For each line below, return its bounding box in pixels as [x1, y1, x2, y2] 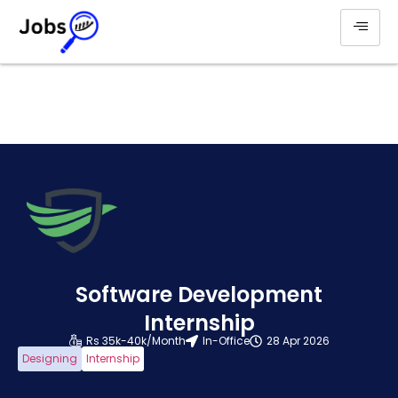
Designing [22, 350, 77, 366]
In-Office [202, 332, 250, 348]
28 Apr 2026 [266, 332, 330, 348]
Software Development [76, 279, 322, 309]
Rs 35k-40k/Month [85, 332, 186, 348]
